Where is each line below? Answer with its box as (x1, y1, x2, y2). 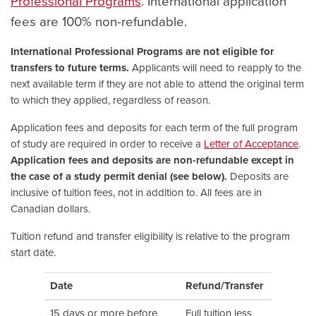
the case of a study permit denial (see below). (11, 169, 227, 183)
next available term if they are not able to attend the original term (11, 77, 304, 90)
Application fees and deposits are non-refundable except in (11, 153, 294, 166)
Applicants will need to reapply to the (129, 61, 301, 74)
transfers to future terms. (11, 61, 129, 74)
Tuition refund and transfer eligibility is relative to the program (11, 229, 290, 243)
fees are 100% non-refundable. (11, 13, 187, 30)
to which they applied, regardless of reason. (11, 93, 210, 107)
